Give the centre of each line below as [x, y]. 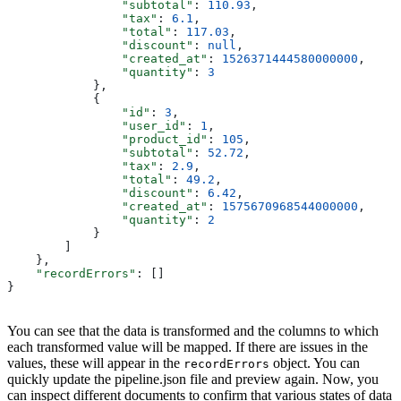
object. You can [315, 363]
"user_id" [97, 125]
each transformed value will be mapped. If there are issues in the [188, 346]
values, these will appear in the [95, 363]
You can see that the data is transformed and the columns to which [193, 330]
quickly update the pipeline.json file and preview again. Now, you [193, 379]
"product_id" [107, 139]
